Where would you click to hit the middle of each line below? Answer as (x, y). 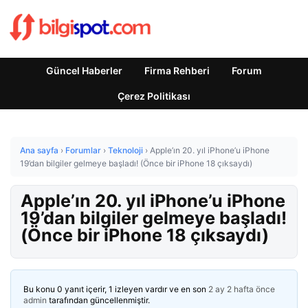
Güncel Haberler (84, 70)
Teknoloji (125, 150)
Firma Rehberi (177, 70)
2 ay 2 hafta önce (242, 289)
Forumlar (83, 150)
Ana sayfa (39, 150)
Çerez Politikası (154, 96)
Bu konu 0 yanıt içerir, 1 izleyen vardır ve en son (116, 289)
